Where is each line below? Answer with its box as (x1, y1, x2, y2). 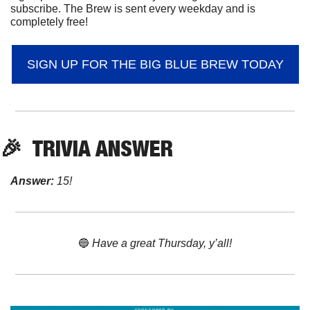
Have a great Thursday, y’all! (89, 237, 232, 250)
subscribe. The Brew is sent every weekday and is (10, 3, 255, 15)
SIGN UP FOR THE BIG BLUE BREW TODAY (26, 57, 284, 72)
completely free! (10, 16, 88, 28)
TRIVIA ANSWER (22, 135, 173, 162)
